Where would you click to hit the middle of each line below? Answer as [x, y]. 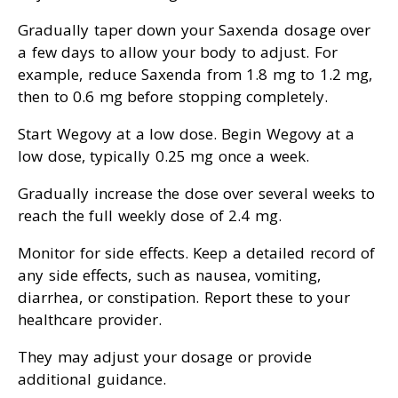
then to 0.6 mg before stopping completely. [173, 97]
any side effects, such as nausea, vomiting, [169, 275]
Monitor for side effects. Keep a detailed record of [196, 253]
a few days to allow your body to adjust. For [178, 52]
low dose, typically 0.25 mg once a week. [163, 156]
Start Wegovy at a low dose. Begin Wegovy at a [186, 134]
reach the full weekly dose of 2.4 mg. [150, 216]
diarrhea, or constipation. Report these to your [184, 298]
